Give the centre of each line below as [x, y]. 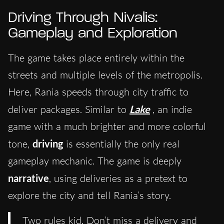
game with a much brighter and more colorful [107, 126]
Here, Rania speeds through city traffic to [98, 92]
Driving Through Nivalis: [83, 18]
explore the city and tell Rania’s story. [89, 195]
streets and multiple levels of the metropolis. [105, 75]
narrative [28, 178]
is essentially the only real [123, 144]
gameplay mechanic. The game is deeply [95, 161]
